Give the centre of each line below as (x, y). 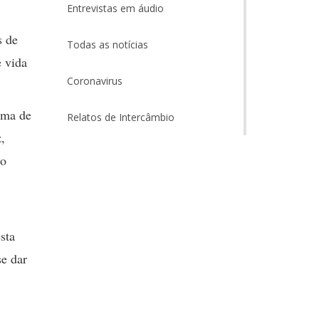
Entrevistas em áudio (115, 8)
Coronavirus (94, 81)
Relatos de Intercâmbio (120, 117)
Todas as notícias (107, 45)
